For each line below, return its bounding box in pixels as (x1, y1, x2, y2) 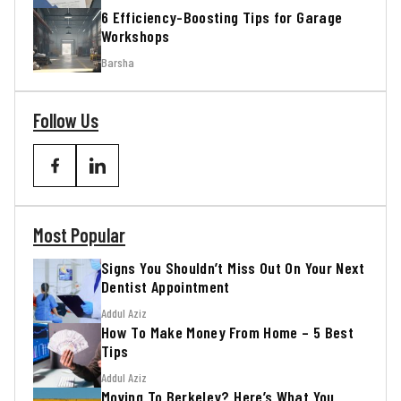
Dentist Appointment (101, 277, 230, 297)
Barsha (101, 55, 134, 71)
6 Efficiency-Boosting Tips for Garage (101, 7, 343, 28)
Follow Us (33, 107, 98, 132)
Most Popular (33, 222, 125, 246)
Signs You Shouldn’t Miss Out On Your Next (101, 258, 365, 278)
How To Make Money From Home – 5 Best (101, 322, 354, 343)
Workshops (101, 26, 170, 47)
